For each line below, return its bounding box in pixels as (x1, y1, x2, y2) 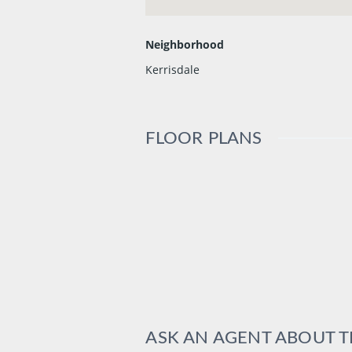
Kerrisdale (145, 62, 200, 78)
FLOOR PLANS (145, 130, 262, 148)
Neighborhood (145, 37, 225, 53)
